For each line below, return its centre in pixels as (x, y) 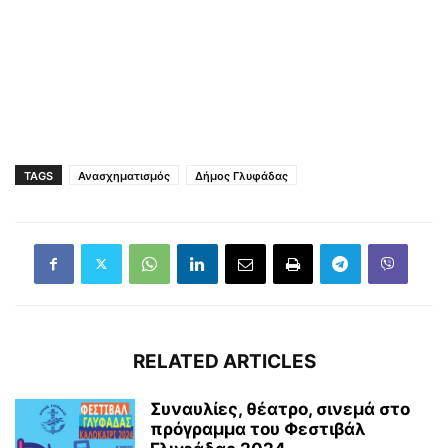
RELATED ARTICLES (224, 361)
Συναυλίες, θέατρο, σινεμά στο (280, 408)
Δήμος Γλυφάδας (241, 175)
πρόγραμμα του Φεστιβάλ (257, 428)
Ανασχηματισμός (124, 175)
